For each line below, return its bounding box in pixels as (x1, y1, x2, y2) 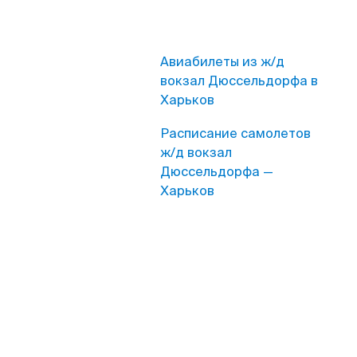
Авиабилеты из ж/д (160, 53, 284, 70)
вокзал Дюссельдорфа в (160, 73, 318, 89)
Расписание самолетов (160, 125, 311, 142)
